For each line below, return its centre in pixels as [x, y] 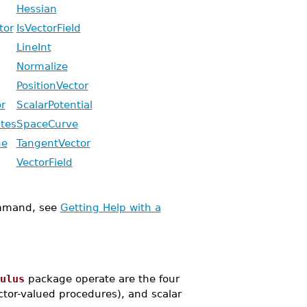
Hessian [36, 9]
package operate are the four [102, 279]
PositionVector [52, 85]
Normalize [42, 66]
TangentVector [53, 143]
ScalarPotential [54, 105]
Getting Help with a [110, 207]
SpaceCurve [47, 124]
